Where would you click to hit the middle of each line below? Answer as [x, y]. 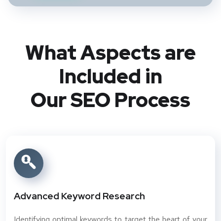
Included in [110, 76]
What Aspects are [110, 53]
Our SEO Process [110, 100]
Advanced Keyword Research [79, 196]
